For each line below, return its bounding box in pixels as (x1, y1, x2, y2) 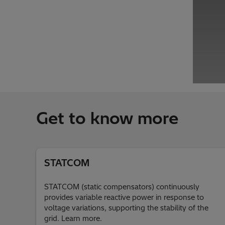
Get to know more (36, 108, 178, 128)
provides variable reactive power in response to (44, 193, 204, 202)
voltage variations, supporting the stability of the (44, 203, 208, 212)
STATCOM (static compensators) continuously (44, 182, 199, 191)
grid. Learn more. (44, 214, 102, 223)
